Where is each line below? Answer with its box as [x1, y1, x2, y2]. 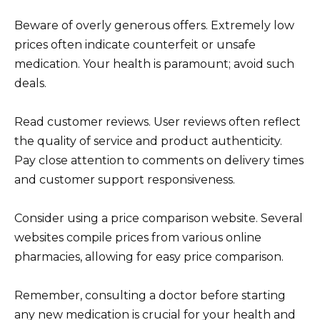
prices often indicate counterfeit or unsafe [14, 37, 256, 51]
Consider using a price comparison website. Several [14, 211, 303, 225]
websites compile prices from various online [14, 230, 261, 244]
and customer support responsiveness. [14, 172, 235, 186]
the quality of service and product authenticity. [14, 134, 282, 148]
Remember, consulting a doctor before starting [14, 289, 286, 303]
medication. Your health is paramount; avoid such [14, 56, 294, 71]
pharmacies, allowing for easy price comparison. [14, 249, 284, 264]
